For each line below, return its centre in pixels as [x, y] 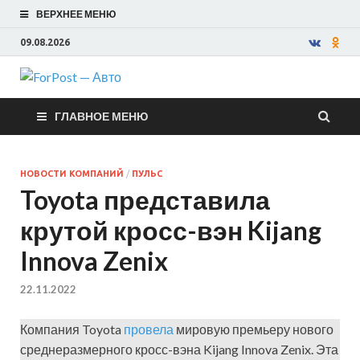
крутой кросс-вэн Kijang [171, 230]
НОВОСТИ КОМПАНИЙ [72, 174]
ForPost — [207, 100]
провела [149, 329]
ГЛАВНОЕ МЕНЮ [101, 116]
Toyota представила [145, 200]
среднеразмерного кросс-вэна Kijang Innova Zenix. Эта [179, 350]
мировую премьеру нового [254, 329]
